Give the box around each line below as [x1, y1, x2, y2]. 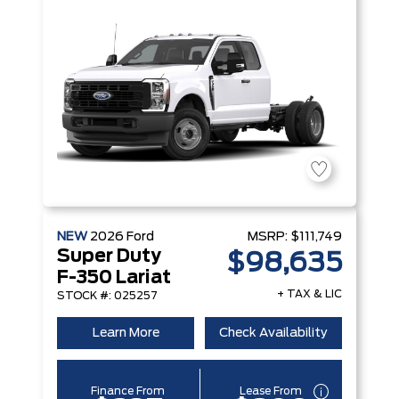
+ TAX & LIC [277, 289, 342, 299]
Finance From [91, 385, 166, 396]
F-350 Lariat [57, 269, 171, 287]
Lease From [240, 385, 303, 396]
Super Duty [57, 248, 161, 265]
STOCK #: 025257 [57, 290, 158, 301]
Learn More [92, 327, 159, 339]
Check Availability [219, 327, 328, 339]
